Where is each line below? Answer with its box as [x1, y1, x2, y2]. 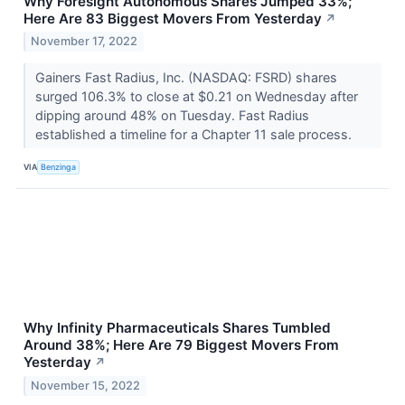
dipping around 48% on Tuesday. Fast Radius [34, 108, 309, 124]
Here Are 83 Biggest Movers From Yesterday [24, 9, 322, 27]
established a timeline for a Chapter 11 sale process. [34, 127, 355, 143]
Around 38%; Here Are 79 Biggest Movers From [24, 336, 339, 354]
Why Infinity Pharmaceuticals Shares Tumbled [24, 319, 331, 337]
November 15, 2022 [31, 379, 141, 393]
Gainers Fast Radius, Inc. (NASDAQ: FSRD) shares [34, 70, 337, 86]
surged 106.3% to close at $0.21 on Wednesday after [34, 89, 358, 105]
